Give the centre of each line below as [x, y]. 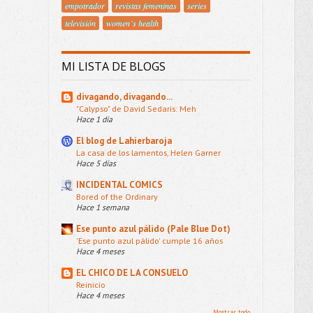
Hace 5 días [96, 163]
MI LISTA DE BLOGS [113, 66]
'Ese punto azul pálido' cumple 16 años [149, 240]
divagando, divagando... [124, 96]
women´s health [132, 23]
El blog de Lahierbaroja [124, 140]
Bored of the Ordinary [117, 196]
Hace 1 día [94, 119]
